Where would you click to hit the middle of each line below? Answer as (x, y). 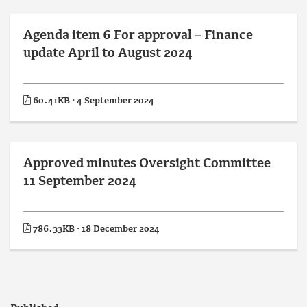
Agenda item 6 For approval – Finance (138, 36)
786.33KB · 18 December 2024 (95, 229)
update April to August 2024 (108, 54)
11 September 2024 (80, 182)
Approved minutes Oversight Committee (147, 164)
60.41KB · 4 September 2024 (93, 101)
